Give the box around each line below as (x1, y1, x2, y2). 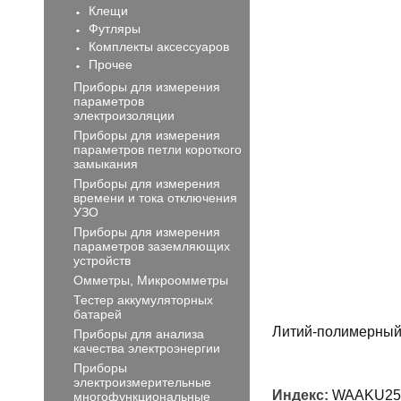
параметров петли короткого (73, 142, 242, 157)
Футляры (89, 21, 141, 36)
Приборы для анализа (73, 327, 204, 341)
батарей (73, 307, 122, 321)
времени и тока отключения (73, 191, 237, 205)
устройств (73, 253, 131, 268)
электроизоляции (73, 108, 175, 123)
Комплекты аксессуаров (89, 39, 229, 54)
